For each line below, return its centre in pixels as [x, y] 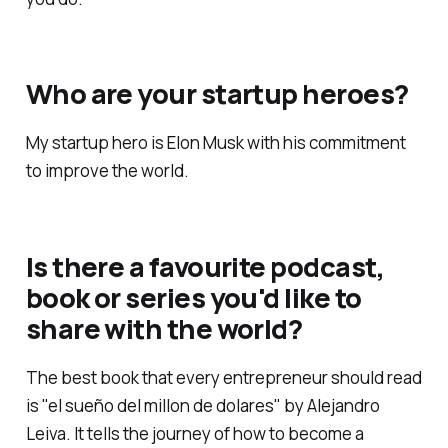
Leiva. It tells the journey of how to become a [194, 434]
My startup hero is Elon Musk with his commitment [215, 143]
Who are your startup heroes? [217, 94]
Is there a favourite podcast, [205, 266]
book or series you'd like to [193, 297]
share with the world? [164, 328]
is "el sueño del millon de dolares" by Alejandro [202, 406]
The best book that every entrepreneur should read [223, 378]
